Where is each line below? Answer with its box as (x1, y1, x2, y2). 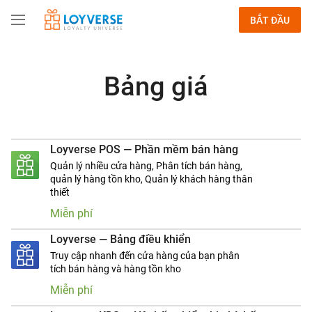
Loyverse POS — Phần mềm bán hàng (50, 143, 238, 156)
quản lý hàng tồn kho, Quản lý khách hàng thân (50, 173, 253, 185)
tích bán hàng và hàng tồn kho (50, 263, 181, 274)
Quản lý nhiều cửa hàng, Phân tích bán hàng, (50, 160, 242, 171)
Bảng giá (104, 71, 208, 102)
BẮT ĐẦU (250, 14, 290, 26)
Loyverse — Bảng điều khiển (50, 233, 191, 246)
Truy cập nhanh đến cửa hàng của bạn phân (50, 250, 240, 261)
